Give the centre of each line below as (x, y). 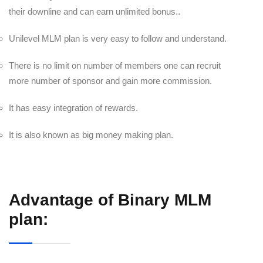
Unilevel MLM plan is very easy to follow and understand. (118, 38)
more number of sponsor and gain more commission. (110, 81)
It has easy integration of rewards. (73, 108)
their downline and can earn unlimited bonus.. (95, 11)
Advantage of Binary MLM (110, 200)
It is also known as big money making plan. (91, 135)
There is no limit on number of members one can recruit (115, 65)
